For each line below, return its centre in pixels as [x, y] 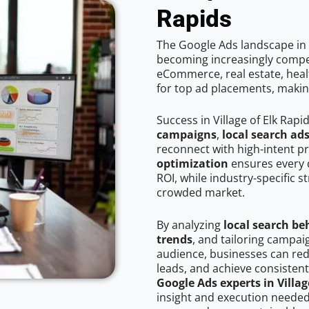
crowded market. [201, 193]
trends [175, 240]
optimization [192, 164]
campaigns [187, 135]
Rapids [194, 19]
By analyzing [190, 225]
